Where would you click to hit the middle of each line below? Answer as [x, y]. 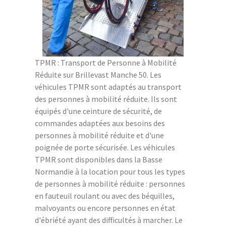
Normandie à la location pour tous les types [110, 171]
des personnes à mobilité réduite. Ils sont [106, 99]
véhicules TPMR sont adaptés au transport [108, 87]
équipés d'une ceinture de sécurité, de [98, 111]
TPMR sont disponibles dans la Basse [99, 159]
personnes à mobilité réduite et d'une [99, 135]
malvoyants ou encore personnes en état [105, 208]
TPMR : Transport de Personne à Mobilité [106, 62]
